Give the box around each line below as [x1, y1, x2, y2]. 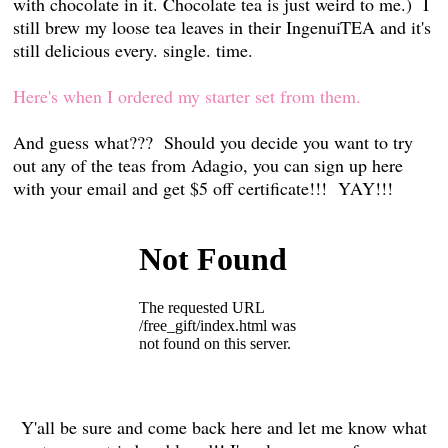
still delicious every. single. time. [13, 37, 265, 62]
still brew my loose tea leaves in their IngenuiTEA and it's [13, 14, 432, 39]
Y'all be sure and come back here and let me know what [20, 414, 427, 439]
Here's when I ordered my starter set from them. [13, 83, 362, 108]
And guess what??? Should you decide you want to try [13, 129, 414, 154]
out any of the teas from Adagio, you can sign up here [13, 152, 404, 177]
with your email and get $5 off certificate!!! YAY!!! [13, 175, 405, 200]
